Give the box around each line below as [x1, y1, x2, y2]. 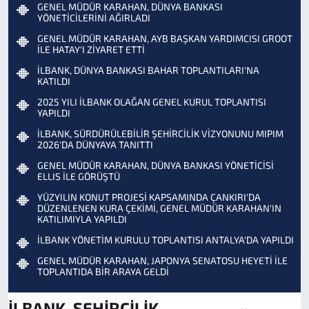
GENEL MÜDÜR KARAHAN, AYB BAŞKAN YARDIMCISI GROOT [37, 32, 292, 45]
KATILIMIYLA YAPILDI [37, 213, 127, 226]
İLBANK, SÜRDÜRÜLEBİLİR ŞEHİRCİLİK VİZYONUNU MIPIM [37, 128, 283, 140]
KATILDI [37, 75, 70, 88]
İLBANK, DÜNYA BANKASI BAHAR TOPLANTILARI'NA [37, 64, 259, 77]
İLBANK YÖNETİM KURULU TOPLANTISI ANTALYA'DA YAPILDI [37, 234, 294, 246]
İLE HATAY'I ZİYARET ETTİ [37, 43, 145, 56]
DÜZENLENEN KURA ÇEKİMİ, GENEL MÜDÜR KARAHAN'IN [37, 202, 281, 215]
